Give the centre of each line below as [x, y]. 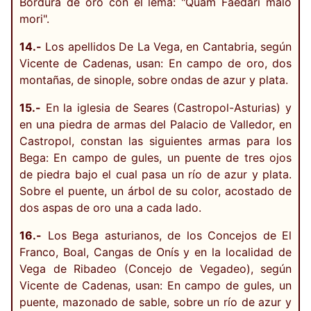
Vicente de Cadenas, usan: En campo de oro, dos [155, 63]
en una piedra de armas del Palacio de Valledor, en [155, 124]
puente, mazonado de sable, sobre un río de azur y [155, 302]
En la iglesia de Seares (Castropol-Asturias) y [166, 107]
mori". [34, 18]
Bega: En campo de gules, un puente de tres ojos [155, 157]
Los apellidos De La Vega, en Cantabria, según [167, 46]
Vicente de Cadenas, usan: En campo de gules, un [155, 285]
